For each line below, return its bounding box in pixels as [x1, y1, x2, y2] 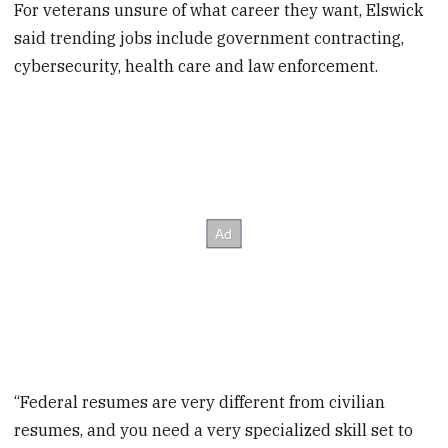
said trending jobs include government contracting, [14, 28, 405, 49]
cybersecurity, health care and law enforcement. [14, 56, 379, 77]
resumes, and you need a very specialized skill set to [14, 419, 414, 440]
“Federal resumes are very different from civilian [14, 391, 386, 412]
